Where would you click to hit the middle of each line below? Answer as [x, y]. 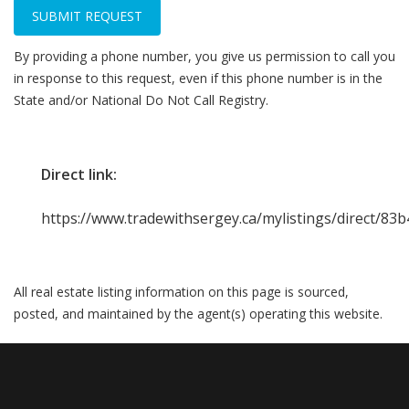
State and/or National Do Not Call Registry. [141, 100]
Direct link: [79, 174]
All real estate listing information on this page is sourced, [181, 292]
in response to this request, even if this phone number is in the [198, 78]
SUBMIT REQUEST [87, 16]
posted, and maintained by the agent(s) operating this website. [198, 314]
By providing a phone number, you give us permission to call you [204, 56]
